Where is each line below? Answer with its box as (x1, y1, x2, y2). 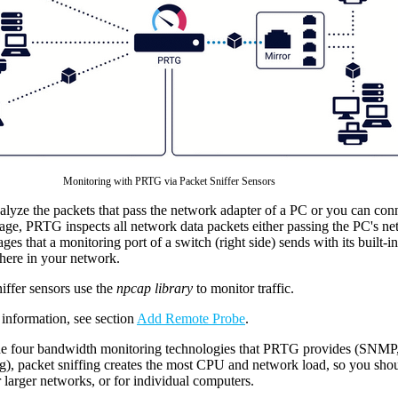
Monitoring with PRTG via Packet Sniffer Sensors (62, 175, 275, 187)
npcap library (116, 281, 193, 296)
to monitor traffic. (193, 281, 294, 296)
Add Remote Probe (137, 311, 245, 326)
